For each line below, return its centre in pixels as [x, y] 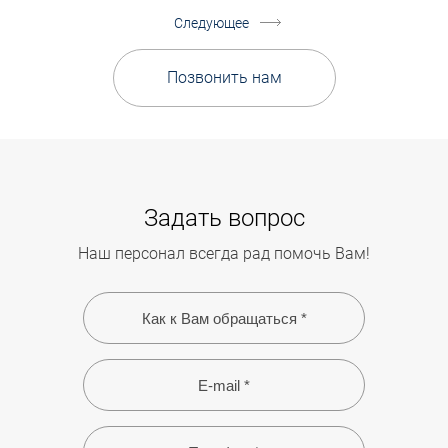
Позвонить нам [224, 77]
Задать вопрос [224, 218]
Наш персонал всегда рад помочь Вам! [224, 254]
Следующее [211, 23]
